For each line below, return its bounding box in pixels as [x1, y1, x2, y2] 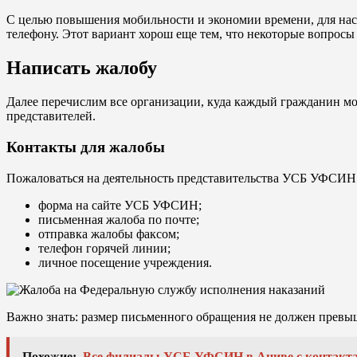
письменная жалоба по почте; [38, 212, 199, 226]
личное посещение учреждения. [38, 255, 212, 269]
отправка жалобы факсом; [38, 226, 179, 241]
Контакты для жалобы [6, 138, 165, 155]
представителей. [6, 109, 96, 124]
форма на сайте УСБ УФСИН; [38, 198, 202, 212]
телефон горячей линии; [38, 241, 171, 255]
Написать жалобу [6, 57, 157, 79]
